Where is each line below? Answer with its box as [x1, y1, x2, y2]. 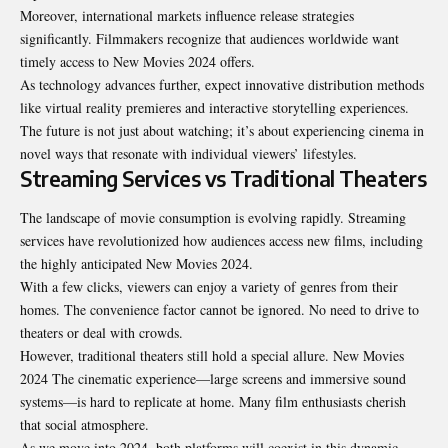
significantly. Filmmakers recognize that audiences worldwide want [20, 28, 399, 48]
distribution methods [308, 74, 424, 94]
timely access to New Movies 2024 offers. [20, 51, 255, 71]
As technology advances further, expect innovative [20, 74, 308, 94]
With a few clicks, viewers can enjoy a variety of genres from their [20, 277, 398, 297]
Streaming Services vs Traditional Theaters [20, 164, 426, 192]
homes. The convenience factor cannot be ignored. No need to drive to [20, 300, 419, 320]
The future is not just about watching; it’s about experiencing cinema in [20, 120, 424, 140]
